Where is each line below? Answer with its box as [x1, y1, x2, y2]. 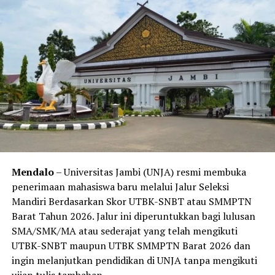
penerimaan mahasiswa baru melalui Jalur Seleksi [11, 180, 229, 194]
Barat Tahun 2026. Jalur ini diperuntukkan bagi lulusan [11, 209, 255, 223]
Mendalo [11, 165, 54, 179]
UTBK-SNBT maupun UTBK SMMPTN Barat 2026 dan [11, 239, 250, 253]
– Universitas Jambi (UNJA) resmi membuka [53, 165, 246, 179]
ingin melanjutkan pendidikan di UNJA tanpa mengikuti [11, 254, 257, 268]
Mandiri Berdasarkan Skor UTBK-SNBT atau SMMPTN [11, 195, 252, 209]
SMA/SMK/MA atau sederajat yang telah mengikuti [11, 224, 238, 238]
